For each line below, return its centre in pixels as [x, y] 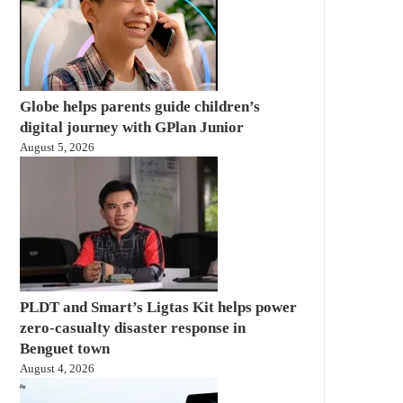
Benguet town [65, 348]
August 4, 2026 [57, 368]
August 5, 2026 [57, 147]
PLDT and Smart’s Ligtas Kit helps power [158, 307]
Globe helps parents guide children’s [140, 106]
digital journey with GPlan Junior [132, 127]
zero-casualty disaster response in [133, 327]
